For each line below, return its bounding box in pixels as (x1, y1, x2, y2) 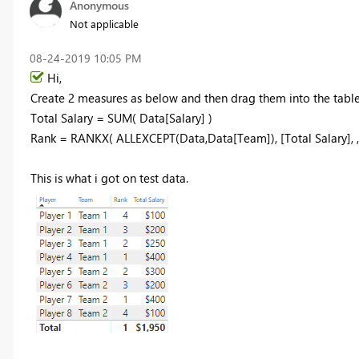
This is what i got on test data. (30, 169, 188, 186)
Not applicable (69, 16, 139, 30)
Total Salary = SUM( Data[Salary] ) (30, 109, 212, 126)
